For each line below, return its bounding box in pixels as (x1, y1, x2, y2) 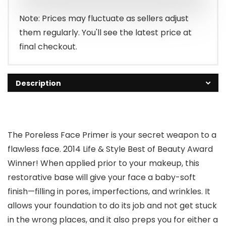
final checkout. (19, 41, 77, 53)
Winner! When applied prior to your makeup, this (8, 157, 199, 169)
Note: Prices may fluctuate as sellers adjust (19, 13, 189, 25)
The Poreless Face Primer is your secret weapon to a (8, 129, 216, 141)
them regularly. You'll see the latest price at (19, 27, 192, 39)
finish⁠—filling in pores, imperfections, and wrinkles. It (8, 186, 210, 198)
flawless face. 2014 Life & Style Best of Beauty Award (8, 143, 213, 155)
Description (16, 78, 61, 89)
